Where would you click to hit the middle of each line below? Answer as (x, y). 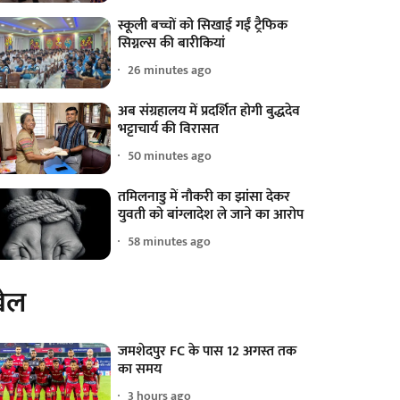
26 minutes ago (170, 70)
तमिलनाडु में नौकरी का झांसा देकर (204, 196)
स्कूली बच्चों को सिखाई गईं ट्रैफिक (203, 25)
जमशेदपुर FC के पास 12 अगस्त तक (208, 351)
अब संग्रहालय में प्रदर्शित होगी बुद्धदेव (209, 111)
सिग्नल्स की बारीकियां (172, 43)
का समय (140, 369)
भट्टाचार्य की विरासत (169, 129)
